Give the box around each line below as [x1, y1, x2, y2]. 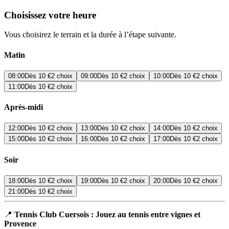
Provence [4, 219, 36, 228]
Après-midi [4, 103, 43, 112]
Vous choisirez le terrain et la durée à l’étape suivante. [4, 30, 176, 39]
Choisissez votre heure [4, 9, 96, 20]
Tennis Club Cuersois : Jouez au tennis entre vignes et [14, 210, 200, 219]
